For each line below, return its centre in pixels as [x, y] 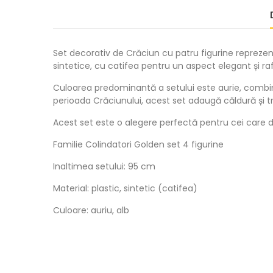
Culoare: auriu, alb [91, 210]
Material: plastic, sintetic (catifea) [125, 188]
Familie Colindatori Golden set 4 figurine [138, 144]
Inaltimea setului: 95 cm [104, 166]
